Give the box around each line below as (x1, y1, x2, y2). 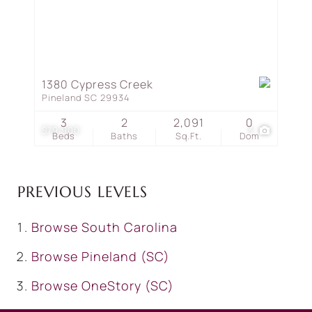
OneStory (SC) (81, 277, 174, 295)
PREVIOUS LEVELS (17, 182, 148, 202)
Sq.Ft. (175, 130, 202, 142)
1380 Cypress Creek (42, 77, 153, 92)
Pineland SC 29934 (42, 91, 130, 104)
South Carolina (81, 219, 178, 236)
